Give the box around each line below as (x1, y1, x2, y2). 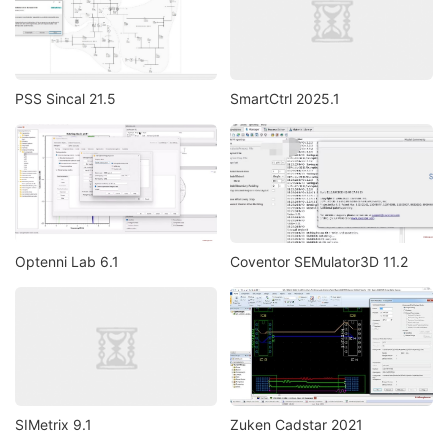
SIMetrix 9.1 (15, 416, 92, 434)
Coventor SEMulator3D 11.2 (230, 253, 409, 271)
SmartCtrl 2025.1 (230, 89, 341, 107)
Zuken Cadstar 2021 (230, 416, 364, 434)
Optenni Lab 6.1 (15, 253, 119, 271)
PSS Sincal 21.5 (15, 89, 116, 107)
